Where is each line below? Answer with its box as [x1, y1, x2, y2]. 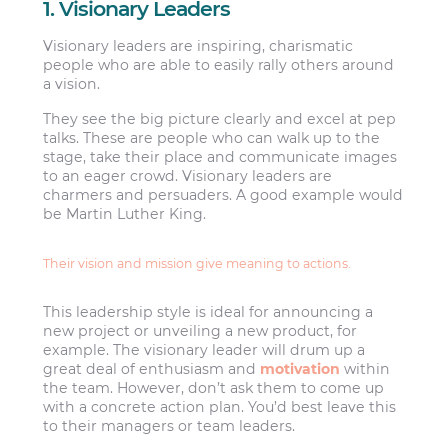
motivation [260, 360, 341, 379]
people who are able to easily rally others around [43, 55, 395, 74]
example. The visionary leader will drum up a [43, 341, 366, 360]
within [340, 360, 391, 379]
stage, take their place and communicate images [43, 148, 398, 167]
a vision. [43, 74, 101, 93]
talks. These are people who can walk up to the [43, 129, 381, 148]
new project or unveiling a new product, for [43, 322, 358, 341]
